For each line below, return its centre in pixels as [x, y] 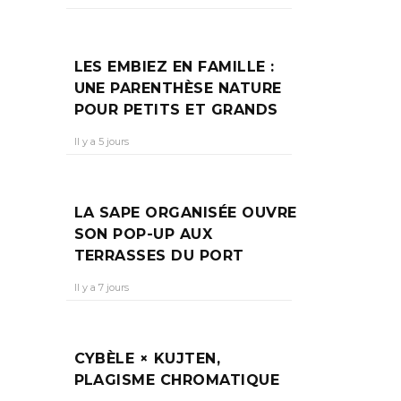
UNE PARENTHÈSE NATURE [178, 88]
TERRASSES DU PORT [159, 256]
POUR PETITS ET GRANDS [181, 110]
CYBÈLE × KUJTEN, [147, 358]
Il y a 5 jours [101, 141]
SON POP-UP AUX [143, 234]
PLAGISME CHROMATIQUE [177, 380]
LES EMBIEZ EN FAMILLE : [174, 67]
